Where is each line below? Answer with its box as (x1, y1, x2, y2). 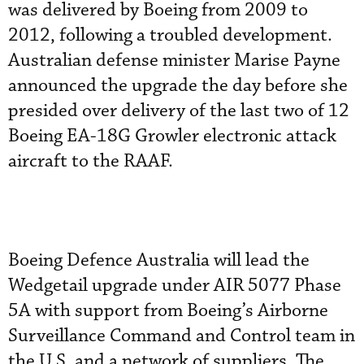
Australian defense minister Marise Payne (8, 48, 340, 72)
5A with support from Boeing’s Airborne (8, 298, 328, 323)
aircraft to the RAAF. (8, 149, 173, 173)
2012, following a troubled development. (8, 23, 332, 47)
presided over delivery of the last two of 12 (8, 98, 349, 123)
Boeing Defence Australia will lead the (8, 248, 310, 272)
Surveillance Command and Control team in (8, 323, 355, 348)
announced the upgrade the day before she (8, 73, 348, 97)
